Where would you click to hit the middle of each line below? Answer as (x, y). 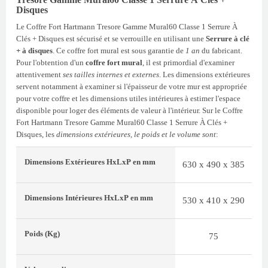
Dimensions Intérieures (64, 197)
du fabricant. (221, 51)
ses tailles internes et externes (111, 75)
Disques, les (36, 135)
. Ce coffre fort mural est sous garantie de (119, 51)
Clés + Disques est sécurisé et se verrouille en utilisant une (111, 39)
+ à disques (34, 51)
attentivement (39, 75)
